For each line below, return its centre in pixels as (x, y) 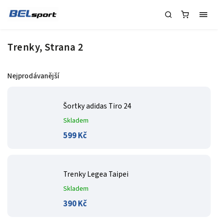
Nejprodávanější (33, 76)
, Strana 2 (61, 47)
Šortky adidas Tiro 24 (97, 106)
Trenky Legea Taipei (96, 174)
